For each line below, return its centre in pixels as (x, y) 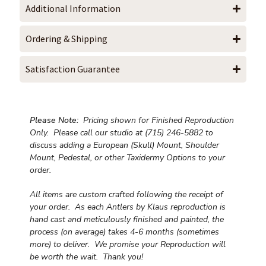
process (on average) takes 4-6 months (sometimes (124, 232)
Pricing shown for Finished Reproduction (156, 120)
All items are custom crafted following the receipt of (126, 194)
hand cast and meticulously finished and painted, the (127, 219)
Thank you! (123, 256)
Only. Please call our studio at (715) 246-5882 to (121, 132)
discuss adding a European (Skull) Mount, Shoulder (124, 145)
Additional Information (73, 8)
